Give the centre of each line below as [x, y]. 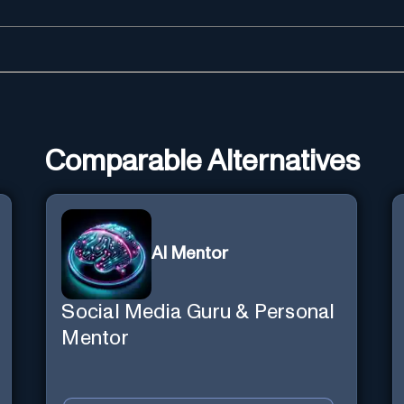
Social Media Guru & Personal [198, 312]
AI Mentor [190, 254]
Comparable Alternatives [202, 162]
